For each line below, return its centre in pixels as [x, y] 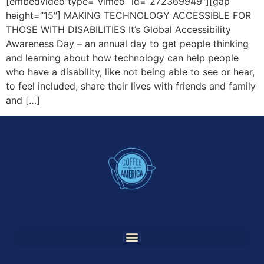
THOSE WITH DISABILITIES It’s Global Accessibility [118, 29]
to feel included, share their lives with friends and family [131, 86]
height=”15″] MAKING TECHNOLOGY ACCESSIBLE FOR [128, 15]
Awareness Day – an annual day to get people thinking [127, 43]
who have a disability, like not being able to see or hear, [130, 72]
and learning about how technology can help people [122, 57]
